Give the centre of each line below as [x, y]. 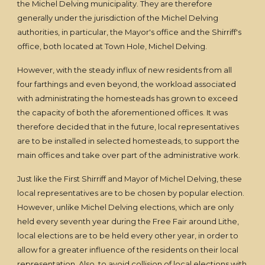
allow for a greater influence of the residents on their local [128, 250]
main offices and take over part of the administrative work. [129, 155]
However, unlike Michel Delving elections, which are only [126, 207]
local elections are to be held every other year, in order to [128, 235]
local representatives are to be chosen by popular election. [131, 193]
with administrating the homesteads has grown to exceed [128, 98]
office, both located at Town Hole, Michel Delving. [112, 46]
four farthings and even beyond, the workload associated [127, 84]
